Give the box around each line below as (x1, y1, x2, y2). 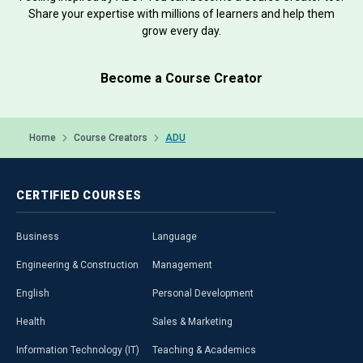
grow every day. (142, 23, 221, 37)
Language (152, 230, 197, 242)
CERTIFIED (16, 188, 83, 202)
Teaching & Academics (152, 344, 256, 356)
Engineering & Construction (16, 258, 139, 271)
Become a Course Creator (100, 70, 263, 86)
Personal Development (152, 287, 254, 299)
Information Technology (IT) (16, 344, 139, 356)
